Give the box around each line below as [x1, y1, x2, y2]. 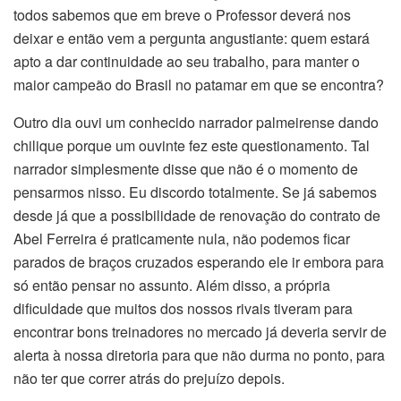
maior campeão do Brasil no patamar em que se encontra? [13, 73, 384, 95]
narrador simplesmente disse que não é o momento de [13, 158, 358, 179]
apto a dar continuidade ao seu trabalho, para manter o [13, 50, 360, 72]
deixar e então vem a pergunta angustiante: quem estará [13, 27, 370, 48]
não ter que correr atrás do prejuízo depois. [13, 367, 285, 388]
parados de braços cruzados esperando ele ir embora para [13, 251, 384, 272]
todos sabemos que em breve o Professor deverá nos [13, 4, 351, 25]
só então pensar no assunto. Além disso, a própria [13, 274, 330, 295]
